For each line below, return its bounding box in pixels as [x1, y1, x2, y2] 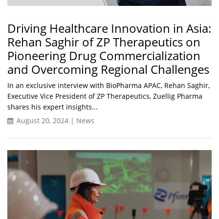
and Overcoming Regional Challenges [7, 61, 209, 77]
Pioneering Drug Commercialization [7, 47, 200, 64]
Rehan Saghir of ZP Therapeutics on [7, 33, 200, 50]
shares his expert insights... [7, 102, 98, 111]
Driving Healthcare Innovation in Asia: [7, 20, 211, 36]
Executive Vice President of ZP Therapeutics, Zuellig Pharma [7, 91, 202, 101]
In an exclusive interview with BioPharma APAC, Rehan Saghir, [7, 80, 210, 90]
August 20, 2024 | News [15, 115, 94, 125]
